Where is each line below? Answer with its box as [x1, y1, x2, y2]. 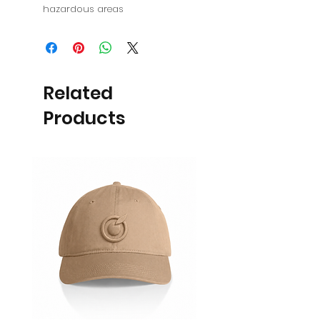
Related [43, 80, 113, 106]
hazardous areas [43, 1, 124, 16]
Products [43, 105, 126, 131]
